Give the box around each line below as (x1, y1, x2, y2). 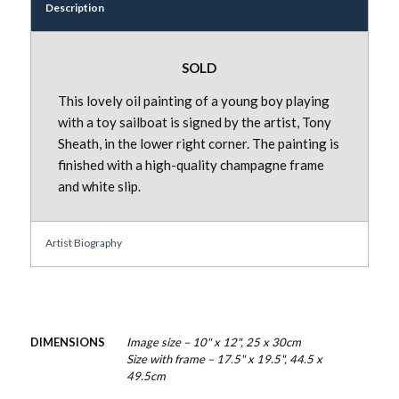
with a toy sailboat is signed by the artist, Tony (57, 113, 331, 130)
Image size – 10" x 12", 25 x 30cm (126, 335, 301, 349)
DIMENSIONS (29, 335, 105, 349)
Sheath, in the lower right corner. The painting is (57, 134, 339, 151)
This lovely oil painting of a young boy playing (57, 92, 330, 109)
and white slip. (57, 177, 141, 194)
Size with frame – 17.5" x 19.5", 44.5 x (126, 352, 322, 366)
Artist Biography (45, 236, 122, 250)
